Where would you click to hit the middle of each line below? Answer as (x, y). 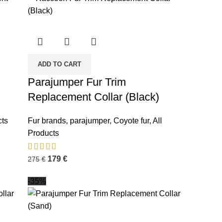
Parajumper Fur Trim (77, 82)
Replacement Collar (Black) (93, 97)
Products (43, 133)
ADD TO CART (59, 64)
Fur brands (47, 121)
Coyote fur (131, 121)
